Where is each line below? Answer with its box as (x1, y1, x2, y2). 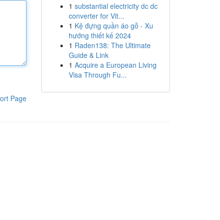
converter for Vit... (68, 11, 124, 21)
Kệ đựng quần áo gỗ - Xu (74, 21, 153, 30)
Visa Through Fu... (68, 70, 127, 80)
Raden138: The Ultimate (74, 40, 151, 50)
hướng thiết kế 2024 (68, 30, 131, 40)
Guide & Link (68, 50, 109, 60)
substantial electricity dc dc (74, 1, 158, 11)
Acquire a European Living (74, 60, 157, 70)
